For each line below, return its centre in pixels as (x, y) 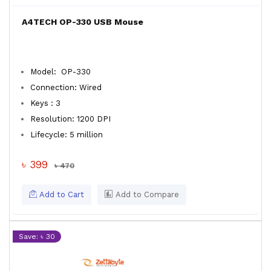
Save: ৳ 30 (37, 237)
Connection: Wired (70, 87)
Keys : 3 (45, 103)
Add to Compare (146, 194)
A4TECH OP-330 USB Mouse (83, 22)
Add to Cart (60, 194)
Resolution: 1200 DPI (70, 119)
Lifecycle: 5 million (70, 135)
